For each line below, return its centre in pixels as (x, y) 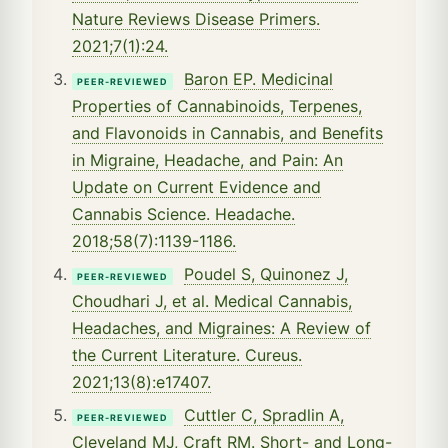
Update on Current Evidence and (196, 186)
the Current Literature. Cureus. (187, 354)
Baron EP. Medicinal (258, 78)
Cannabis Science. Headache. (183, 213)
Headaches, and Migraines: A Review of (221, 327)
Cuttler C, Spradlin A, (264, 414)
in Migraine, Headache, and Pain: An (207, 159)
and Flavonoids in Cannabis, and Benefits (227, 132)
